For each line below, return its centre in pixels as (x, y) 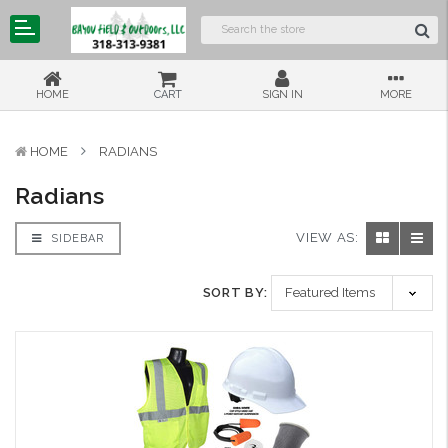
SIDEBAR (75, 238)
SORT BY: (235, 293)
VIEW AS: (327, 238)
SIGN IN (282, 94)
